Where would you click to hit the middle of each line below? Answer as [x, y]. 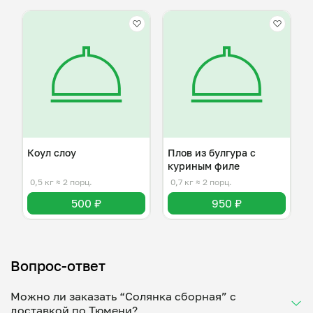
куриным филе [204, 166]
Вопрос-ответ [58, 265]
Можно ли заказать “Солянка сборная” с [123, 296]
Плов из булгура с [212, 153]
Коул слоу [52, 153]
